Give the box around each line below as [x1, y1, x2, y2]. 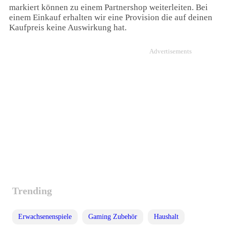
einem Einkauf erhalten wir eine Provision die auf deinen [9, 13, 212, 23]
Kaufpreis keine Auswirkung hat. [9, 23, 127, 33]
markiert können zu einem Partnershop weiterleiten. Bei [9, 3, 208, 13]
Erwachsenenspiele [18, 213, 72, 220]
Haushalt [154, 213, 179, 220]
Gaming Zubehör [88, 213, 137, 220]
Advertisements [149, 47, 192, 55]
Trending [12, 185, 52, 196]
